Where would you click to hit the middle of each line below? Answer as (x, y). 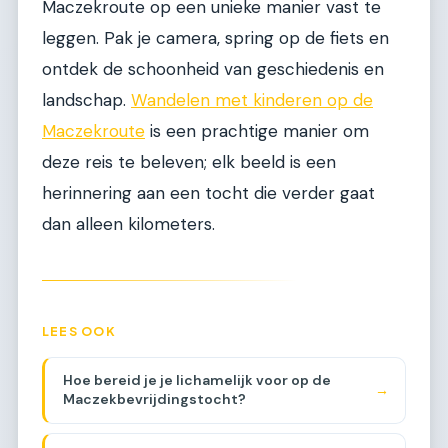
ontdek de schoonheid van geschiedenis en (213, 69)
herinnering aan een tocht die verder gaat (208, 193)
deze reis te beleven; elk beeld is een (189, 162)
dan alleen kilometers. (128, 224)
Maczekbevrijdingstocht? (154, 399)
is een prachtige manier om (257, 131)
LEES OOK (79, 331)
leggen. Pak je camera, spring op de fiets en (215, 38)
